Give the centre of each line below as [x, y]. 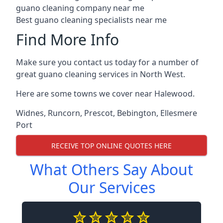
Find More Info [67, 40]
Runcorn [64, 113]
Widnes [30, 113]
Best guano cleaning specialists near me [91, 20]
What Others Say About [111, 169]
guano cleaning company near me [80, 8]
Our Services [111, 187]
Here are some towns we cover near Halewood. [105, 94]
